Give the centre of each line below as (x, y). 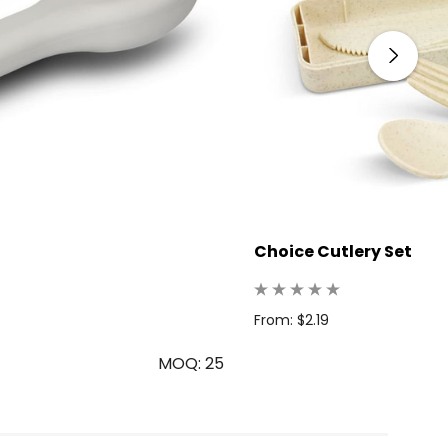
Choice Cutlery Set (333, 251)
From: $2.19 (291, 319)
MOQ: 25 (191, 363)
